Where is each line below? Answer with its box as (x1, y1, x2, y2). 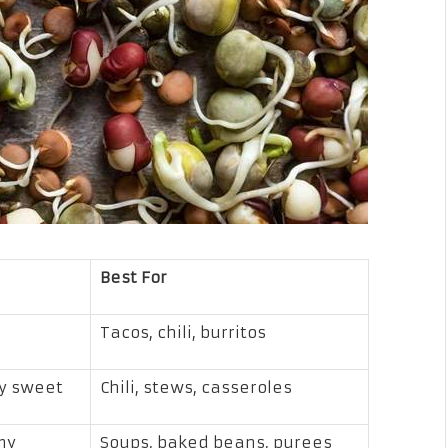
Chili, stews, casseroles (99, 377, 292, 397)
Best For (99, 267, 167, 287)
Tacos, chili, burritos (99, 322, 266, 342)
